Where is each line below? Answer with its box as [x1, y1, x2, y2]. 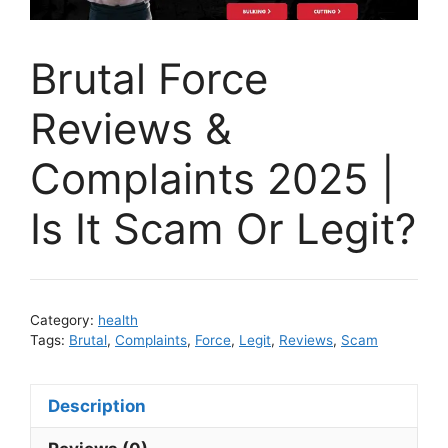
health [98, 312, 138, 328]
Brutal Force [30, 52, 268, 104]
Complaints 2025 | [30, 152, 395, 204]
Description [48, 395, 146, 416]
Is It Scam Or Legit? [30, 202, 416, 254]
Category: [30, 312, 98, 328]
